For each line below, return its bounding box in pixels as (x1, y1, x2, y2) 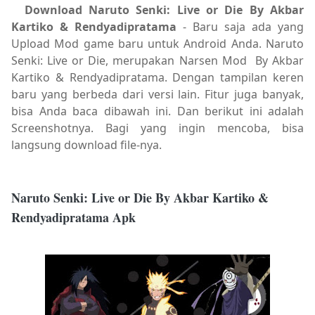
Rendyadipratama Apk (11, 208, 136, 227)
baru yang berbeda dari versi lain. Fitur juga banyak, (11, 86, 304, 103)
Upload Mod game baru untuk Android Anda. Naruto (11, 36, 304, 52)
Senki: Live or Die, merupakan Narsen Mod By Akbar (11, 53, 304, 69)
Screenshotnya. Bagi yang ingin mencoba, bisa (11, 120, 304, 136)
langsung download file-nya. (11, 137, 162, 153)
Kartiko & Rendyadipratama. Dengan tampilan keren (11, 70, 304, 86)
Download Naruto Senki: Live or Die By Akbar (24, 2, 304, 18)
